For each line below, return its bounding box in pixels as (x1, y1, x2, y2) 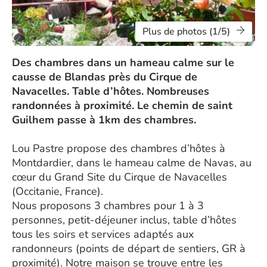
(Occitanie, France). (12, 184, 103, 198)
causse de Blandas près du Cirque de (12, 70, 197, 84)
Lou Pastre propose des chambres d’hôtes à (12, 141, 225, 156)
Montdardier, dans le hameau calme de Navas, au (12, 156, 252, 170)
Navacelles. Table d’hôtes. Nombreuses (12, 84, 209, 98)
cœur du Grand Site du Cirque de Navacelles (12, 170, 227, 184)
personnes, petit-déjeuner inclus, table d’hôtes (12, 213, 237, 227)
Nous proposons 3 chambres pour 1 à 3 (12, 198, 204, 213)
